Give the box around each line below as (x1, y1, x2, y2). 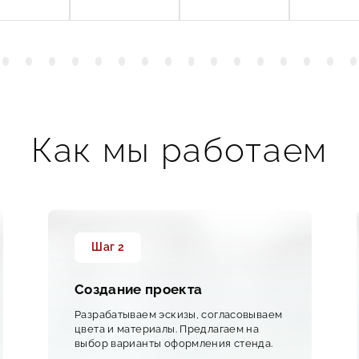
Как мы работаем (30, 131, 329, 171)
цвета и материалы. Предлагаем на (75, 322, 260, 335)
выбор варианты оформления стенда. (75, 337, 273, 349)
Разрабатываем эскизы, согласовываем (75, 308, 283, 321)
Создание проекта (75, 281, 203, 298)
